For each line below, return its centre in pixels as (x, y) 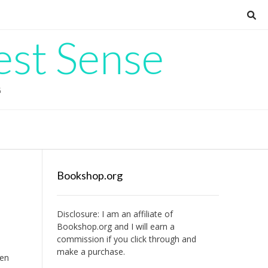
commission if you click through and (126, 239)
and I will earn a (143, 226)
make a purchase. (91, 252)
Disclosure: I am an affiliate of (115, 214)
